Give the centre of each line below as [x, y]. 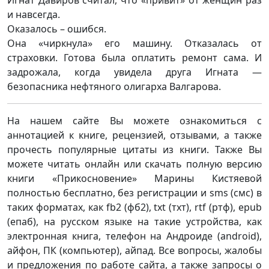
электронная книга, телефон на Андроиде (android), [134, 236]
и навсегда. [34, 14]
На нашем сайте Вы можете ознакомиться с [134, 121]
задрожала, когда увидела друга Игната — [134, 72]
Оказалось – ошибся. [57, 29]
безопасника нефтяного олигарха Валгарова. [114, 86]
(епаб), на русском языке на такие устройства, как [134, 222]
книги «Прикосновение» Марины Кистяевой [134, 178]
